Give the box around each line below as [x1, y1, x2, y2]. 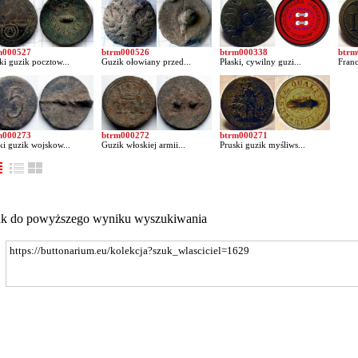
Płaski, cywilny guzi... [220, 57, 301, 66]
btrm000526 [101, 47, 149, 57]
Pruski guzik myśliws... [220, 140, 305, 149]
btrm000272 [101, 130, 149, 140]
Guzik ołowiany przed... [101, 57, 191, 66]
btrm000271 [220, 130, 268, 140]
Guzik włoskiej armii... [101, 140, 185, 149]
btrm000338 [220, 47, 268, 57]
